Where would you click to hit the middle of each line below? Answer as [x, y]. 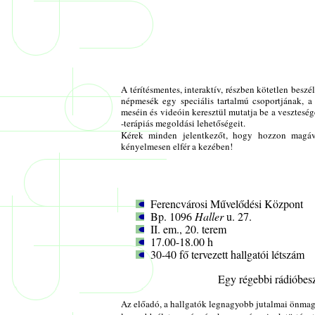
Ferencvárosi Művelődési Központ [227, 204]
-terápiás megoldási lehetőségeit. [185, 123]
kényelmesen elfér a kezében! [178, 146]
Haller [209, 217]
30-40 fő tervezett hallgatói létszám [227, 255]
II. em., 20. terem [188, 229]
